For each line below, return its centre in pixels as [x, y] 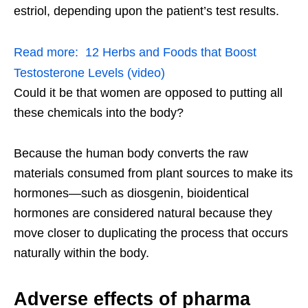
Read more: [46, 52]
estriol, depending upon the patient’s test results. [146, 11]
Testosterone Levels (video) [89, 73]
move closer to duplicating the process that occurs [151, 233]
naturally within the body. [81, 253]
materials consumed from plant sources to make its [153, 173]
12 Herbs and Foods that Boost [171, 52]
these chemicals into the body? [99, 112]
